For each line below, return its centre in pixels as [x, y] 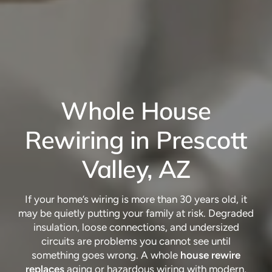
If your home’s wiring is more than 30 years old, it [136, 199]
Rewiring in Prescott [136, 140]
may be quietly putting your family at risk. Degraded [136, 213]
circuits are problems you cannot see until [136, 241]
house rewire [210, 255]
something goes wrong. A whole [106, 255]
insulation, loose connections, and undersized [136, 227]
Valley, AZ [136, 169]
